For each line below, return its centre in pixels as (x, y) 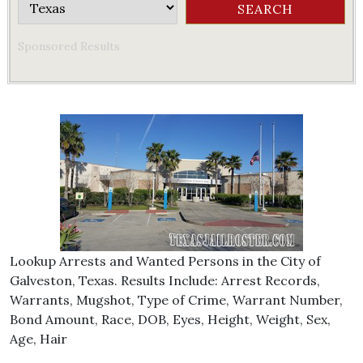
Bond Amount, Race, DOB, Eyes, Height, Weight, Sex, (170, 319)
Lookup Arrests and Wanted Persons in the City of (165, 261)
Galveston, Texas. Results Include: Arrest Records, (165, 280)
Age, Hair (38, 339)
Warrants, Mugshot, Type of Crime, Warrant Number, (176, 300)
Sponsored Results (69, 46)
